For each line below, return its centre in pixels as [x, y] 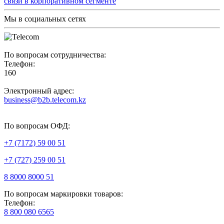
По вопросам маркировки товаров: [63, 193]
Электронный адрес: [39, 90]
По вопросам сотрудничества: [55, 54]
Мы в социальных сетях [45, 18]
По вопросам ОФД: [37, 125]
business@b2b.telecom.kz [45, 99]
